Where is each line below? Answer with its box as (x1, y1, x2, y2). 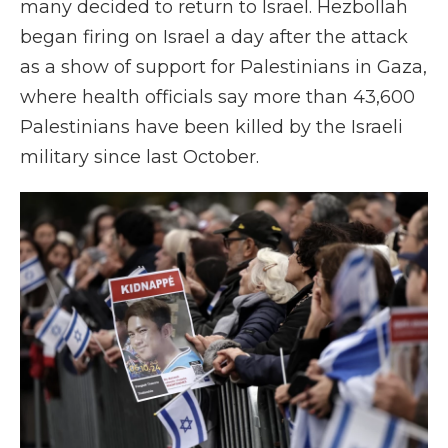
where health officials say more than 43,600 (20, 86, 415, 108)
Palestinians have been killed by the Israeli (20, 116, 403, 138)
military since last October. (20, 146, 259, 168)
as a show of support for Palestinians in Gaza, (20, 56, 427, 78)
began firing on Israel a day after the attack (20, 26, 408, 48)
